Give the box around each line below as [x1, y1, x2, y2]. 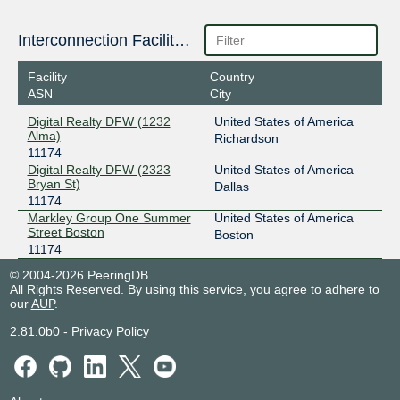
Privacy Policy [71, 323, 149, 338]
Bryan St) [27, 176, 80, 191]
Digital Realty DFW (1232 [27, 113, 171, 129]
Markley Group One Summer [27, 210, 191, 225]
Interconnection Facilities [173, 31, 190, 50]
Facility [27, 69, 67, 84]
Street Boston [27, 224, 104, 239]
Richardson [213, 130, 279, 146]
